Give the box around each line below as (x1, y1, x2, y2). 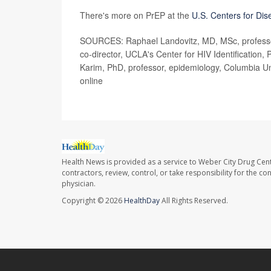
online (80, 74, 103, 87)
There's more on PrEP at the (80, 8, 192, 21)
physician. (62, 178, 96, 189)
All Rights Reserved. (160, 195, 228, 206)
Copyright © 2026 (62, 195, 124, 206)
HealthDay (124, 195, 160, 206)
